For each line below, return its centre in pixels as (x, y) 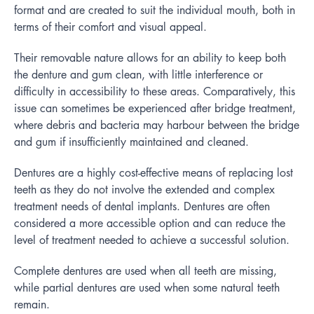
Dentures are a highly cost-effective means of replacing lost (153, 172)
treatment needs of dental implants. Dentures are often (142, 206)
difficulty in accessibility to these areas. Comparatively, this (155, 91)
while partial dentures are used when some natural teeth (147, 287)
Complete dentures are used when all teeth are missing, (145, 271)
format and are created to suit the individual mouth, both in (155, 10)
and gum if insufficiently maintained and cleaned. (131, 142)
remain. (32, 304)
